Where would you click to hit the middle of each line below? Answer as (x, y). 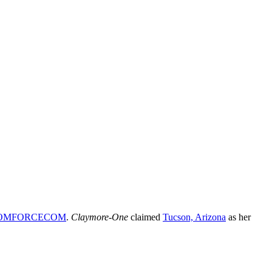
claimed (145, 217)
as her (238, 217)
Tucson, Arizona (194, 217)
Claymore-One (100, 217)
